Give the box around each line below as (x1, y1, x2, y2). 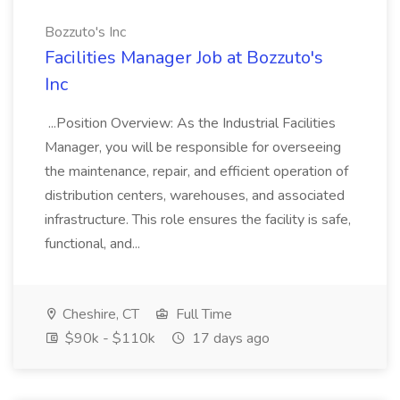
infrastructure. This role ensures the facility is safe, (45, 210, 351, 229)
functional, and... (45, 234, 144, 254)
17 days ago (188, 329, 270, 348)
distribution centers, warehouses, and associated (45, 186, 345, 205)
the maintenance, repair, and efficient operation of (45, 162, 348, 181)
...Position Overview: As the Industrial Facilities (45, 113, 336, 133)
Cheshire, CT (59, 304, 139, 324)
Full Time (172, 304, 232, 324)
